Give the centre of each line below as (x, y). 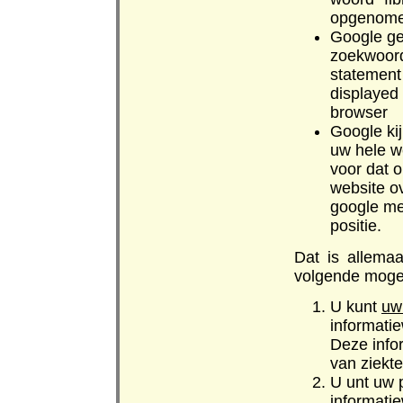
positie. (356, 226)
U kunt (356, 307)
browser (359, 113)
